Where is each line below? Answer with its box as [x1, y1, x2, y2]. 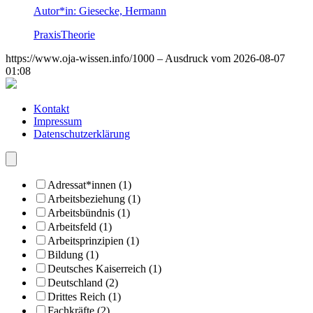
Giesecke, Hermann [79, 4, 166, 17]
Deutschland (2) [48, 276, 118, 289]
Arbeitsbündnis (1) [48, 206, 130, 219]
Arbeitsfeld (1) [48, 220, 112, 233]
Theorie [61, 28, 95, 41]
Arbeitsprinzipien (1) [48, 234, 139, 247]
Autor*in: [34, 4, 76, 17]
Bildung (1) [48, 248, 99, 261]
